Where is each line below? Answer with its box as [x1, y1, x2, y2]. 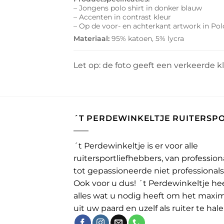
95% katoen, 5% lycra [109, 34, 184, 43]
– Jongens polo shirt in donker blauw [73, 3, 202, 12]
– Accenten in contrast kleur [73, 12, 171, 21]
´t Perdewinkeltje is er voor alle [73, 140, 198, 150]
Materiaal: [73, 34, 109, 43]
